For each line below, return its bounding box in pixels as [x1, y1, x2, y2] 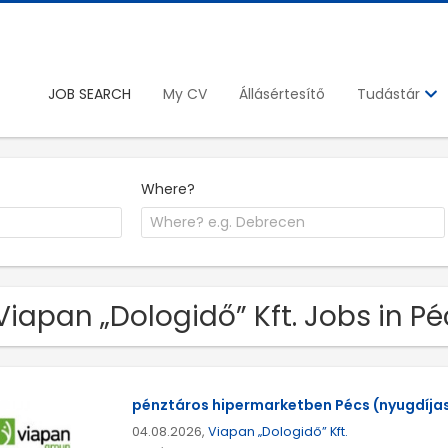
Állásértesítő [239, 83, 325, 104]
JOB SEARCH [48, 83, 131, 104]
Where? [141, 178, 196, 199]
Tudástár [357, 84, 424, 105]
